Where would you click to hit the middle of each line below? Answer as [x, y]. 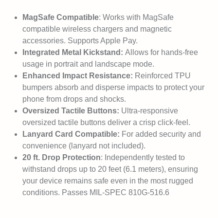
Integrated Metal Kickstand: [74, 52]
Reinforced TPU [163, 76]
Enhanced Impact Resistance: [79, 76]
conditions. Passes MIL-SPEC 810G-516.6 [96, 192]
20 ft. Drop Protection [62, 157]
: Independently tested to [143, 157]
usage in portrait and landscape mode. [88, 64]
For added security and [161, 134]
